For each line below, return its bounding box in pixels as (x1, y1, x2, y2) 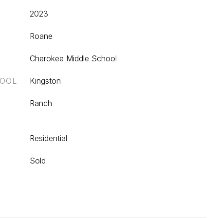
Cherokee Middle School (30, 54, 117, 63)
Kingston (30, 76, 61, 86)
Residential (30, 133, 67, 143)
